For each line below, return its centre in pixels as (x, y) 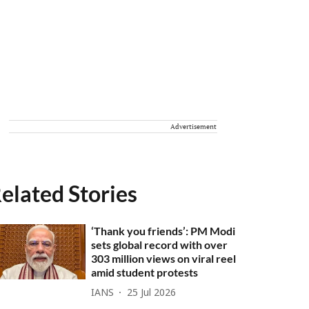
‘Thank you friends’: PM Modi (163, 231)
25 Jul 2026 (152, 293)
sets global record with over (160, 245)
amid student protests (145, 272)
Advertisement (193, 127)
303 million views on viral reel (164, 258)
